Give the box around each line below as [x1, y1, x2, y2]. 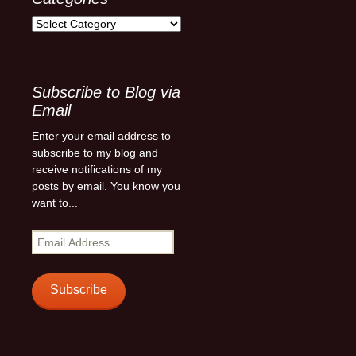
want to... [32, 195, 78, 209]
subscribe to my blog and [32, 145, 158, 159]
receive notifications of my [32, 162, 162, 176]
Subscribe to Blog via [32, 83, 180, 101]
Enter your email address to [32, 129, 171, 142]
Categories [31, 16, 86, 29]
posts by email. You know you [32, 179, 180, 192]
